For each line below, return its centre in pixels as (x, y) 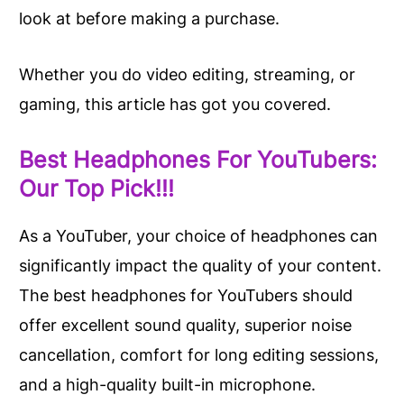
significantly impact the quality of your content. (200, 265)
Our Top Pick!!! (96, 188)
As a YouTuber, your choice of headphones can (198, 235)
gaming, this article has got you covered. (175, 104)
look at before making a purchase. (149, 19)
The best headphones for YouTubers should (186, 295)
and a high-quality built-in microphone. (167, 384)
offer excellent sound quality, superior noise (185, 325)
